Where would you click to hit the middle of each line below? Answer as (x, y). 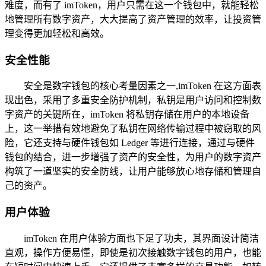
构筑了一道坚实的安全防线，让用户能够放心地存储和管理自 (133, 172)
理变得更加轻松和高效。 (57, 33)
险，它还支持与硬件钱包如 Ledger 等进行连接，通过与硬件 (130, 143)
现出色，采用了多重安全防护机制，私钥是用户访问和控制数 (133, 100)
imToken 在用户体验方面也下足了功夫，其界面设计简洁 (141, 238)
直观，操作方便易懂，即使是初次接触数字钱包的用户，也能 (133, 252)
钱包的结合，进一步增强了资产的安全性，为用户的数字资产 (133, 157)
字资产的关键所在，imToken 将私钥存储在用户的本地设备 (127, 115)
